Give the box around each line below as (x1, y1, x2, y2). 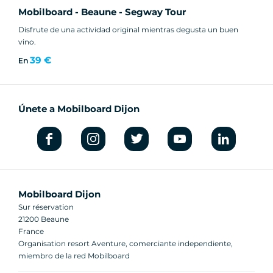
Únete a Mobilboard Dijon (18, 102, 140, 115)
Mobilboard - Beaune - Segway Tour (18, 5, 186, 18)
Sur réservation (18, 202, 74, 211)
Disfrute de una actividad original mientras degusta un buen (18, 24, 238, 34)
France (18, 226, 44, 236)
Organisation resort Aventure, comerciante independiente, (18, 238, 233, 248)
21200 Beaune (18, 214, 69, 224)
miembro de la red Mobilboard (18, 250, 130, 260)
